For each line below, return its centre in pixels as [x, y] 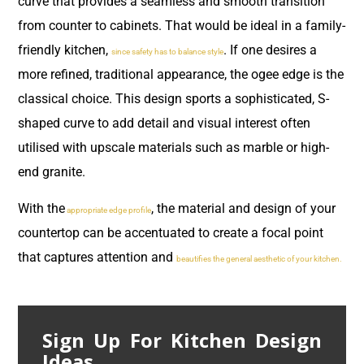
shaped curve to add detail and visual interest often [164, 123]
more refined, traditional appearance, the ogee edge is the [181, 75]
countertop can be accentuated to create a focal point [171, 232]
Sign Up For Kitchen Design [182, 340]
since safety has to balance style [167, 52]
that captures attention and [97, 257]
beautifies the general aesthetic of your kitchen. [259, 258]
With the [41, 208]
